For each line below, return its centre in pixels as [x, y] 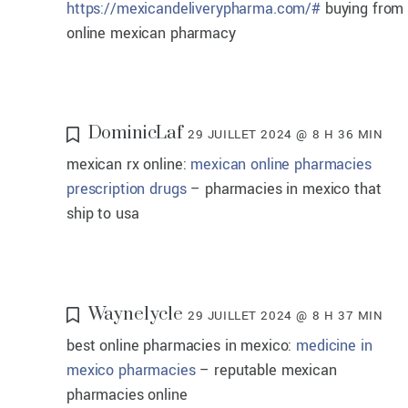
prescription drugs [127, 189]
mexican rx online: [129, 165]
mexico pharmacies [131, 370]
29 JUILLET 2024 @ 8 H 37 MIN [285, 315]
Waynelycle [136, 314]
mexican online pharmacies [281, 165]
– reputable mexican [266, 370]
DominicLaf [136, 134]
